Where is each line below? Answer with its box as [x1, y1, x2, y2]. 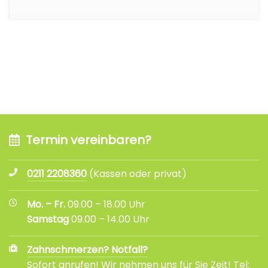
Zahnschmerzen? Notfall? [27, 242, 148, 257]
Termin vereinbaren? [26, 131, 151, 148]
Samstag [27, 212, 69, 226]
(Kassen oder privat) [87, 166, 187, 181]
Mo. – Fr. [27, 197, 65, 211]
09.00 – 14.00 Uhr [69, 212, 150, 226]
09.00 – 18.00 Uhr [65, 197, 145, 211]
